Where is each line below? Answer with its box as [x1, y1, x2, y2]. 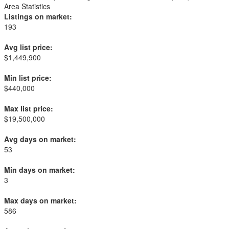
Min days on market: [4, 165, 75, 175]
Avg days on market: [4, 134, 76, 144]
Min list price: [4, 73, 52, 83]
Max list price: [4, 103, 53, 113]
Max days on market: [4, 195, 77, 205]
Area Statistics [4, 1, 50, 11]
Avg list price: [4, 42, 53, 52]
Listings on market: [4, 11, 72, 21]
